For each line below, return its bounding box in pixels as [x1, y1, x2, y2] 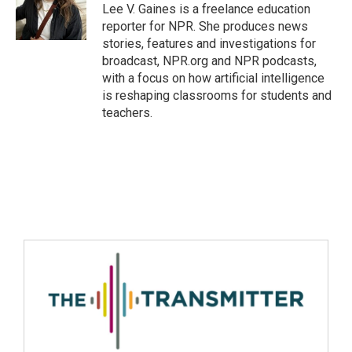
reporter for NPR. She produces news [102, 19, 308, 34]
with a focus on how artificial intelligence [102, 71, 324, 86]
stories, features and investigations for [102, 36, 316, 51]
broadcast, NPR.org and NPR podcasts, [102, 53, 317, 68]
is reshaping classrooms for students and [102, 88, 332, 103]
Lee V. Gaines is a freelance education [102, 2, 310, 16]
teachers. [102, 105, 152, 120]
